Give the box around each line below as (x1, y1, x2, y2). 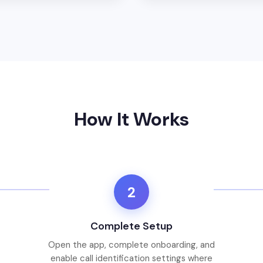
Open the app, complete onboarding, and (48, 239, 215, 251)
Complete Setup (90, 220, 173, 233)
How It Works (74, 107, 189, 132)
